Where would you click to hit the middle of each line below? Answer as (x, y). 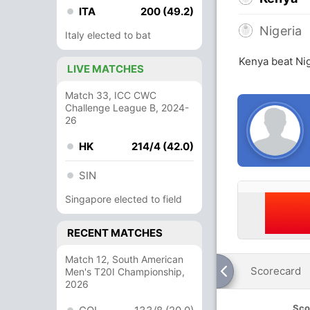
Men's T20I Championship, (125, 272)
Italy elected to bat (108, 35)
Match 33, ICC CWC (111, 95)
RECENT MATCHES (115, 233)
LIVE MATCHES (106, 69)
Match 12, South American (124, 259)
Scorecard (276, 271)
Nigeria (281, 31)
